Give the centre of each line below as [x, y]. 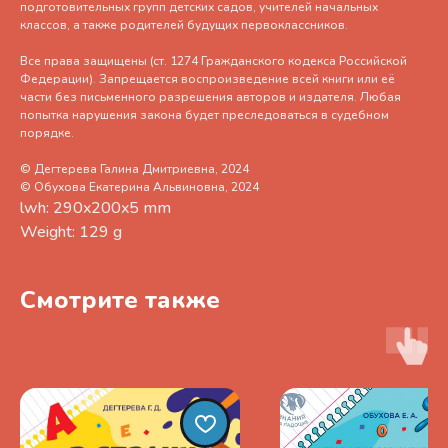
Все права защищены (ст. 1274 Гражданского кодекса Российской [213, 61]
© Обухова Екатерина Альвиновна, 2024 [139, 187]
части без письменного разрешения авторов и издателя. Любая [210, 97]
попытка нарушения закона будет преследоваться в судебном [204, 115]
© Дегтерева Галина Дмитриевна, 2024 [134, 169]
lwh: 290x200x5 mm [95, 208]
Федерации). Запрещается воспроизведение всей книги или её [207, 79]
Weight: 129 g [71, 232]
